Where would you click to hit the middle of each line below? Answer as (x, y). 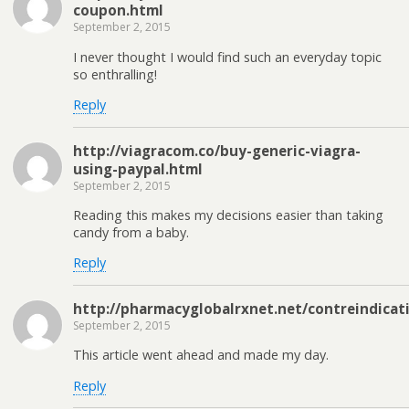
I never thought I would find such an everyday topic (227, 57)
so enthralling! (115, 74)
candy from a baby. (131, 233)
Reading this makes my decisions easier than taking (228, 215)
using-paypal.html (138, 168)
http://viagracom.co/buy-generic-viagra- (217, 150)
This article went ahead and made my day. (201, 355)
